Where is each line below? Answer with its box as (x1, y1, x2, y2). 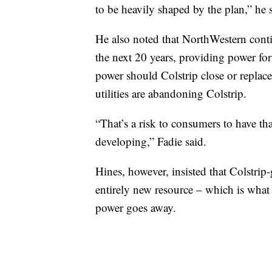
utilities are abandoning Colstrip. (95, 86, 246, 101)
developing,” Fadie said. (95, 134, 206, 149)
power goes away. (95, 200, 176, 216)
